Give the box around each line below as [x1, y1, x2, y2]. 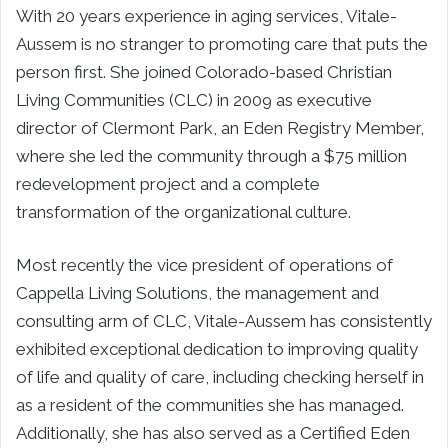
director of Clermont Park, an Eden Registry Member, [16, 117, 424, 138]
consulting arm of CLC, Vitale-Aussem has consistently [16, 310, 432, 331]
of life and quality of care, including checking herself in [16, 366, 424, 387]
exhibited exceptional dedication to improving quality [16, 338, 418, 359]
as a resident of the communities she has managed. [16, 394, 404, 415]
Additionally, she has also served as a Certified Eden [16, 422, 410, 443]
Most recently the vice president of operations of [16, 254, 393, 275]
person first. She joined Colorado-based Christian [16, 61, 392, 82]
